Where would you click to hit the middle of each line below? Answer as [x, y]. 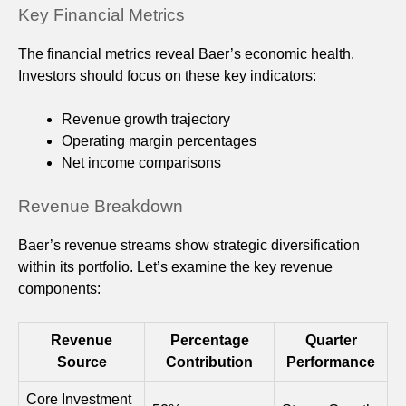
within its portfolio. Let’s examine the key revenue [175, 266]
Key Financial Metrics [101, 14]
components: [59, 288]
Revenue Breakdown [101, 206]
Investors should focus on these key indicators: [167, 75]
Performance [331, 362]
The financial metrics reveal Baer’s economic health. [186, 53]
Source [82, 362]
